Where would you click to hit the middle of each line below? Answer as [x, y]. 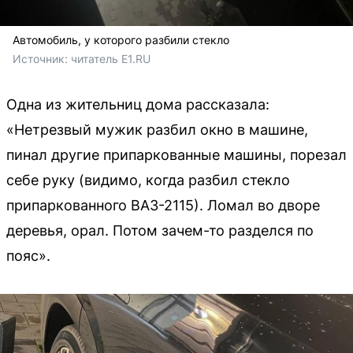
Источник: [42, 58]
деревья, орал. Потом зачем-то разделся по [160, 230]
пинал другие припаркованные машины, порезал [176, 154]
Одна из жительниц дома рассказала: [138, 104]
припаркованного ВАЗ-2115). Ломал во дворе [163, 205]
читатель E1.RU [111, 58]
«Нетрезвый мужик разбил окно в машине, [157, 129]
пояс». [28, 255]
